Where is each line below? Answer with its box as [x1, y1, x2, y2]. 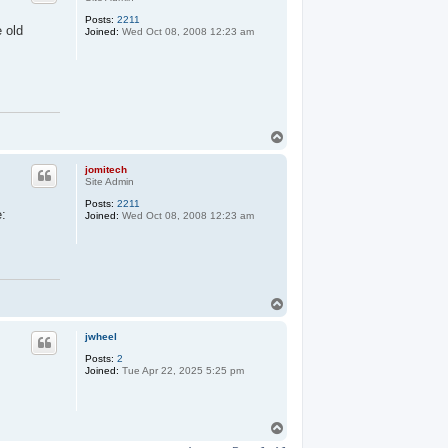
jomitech [85, 163, 127, 175]
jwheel [85, 330, 117, 342]
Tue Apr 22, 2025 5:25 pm [119, 364, 244, 376]
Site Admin [85, 175, 134, 187]
